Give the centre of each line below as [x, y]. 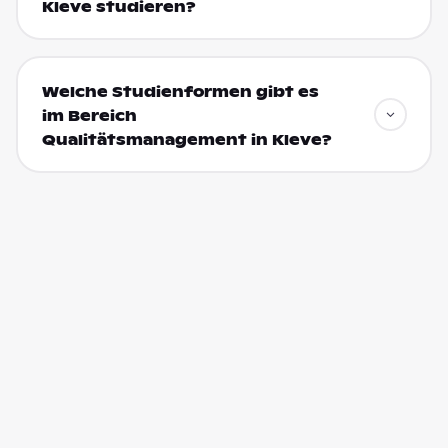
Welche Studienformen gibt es [180, 91]
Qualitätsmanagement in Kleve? [186, 139]
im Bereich [89, 115]
